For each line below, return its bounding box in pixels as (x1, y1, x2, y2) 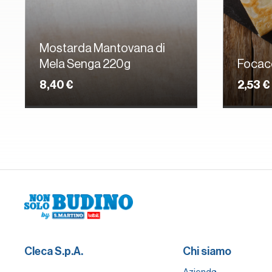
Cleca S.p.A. (24, 245, 83, 259)
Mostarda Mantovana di (39, 41, 165, 56)
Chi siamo (182, 245, 231, 259)
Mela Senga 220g (39, 57, 131, 72)
